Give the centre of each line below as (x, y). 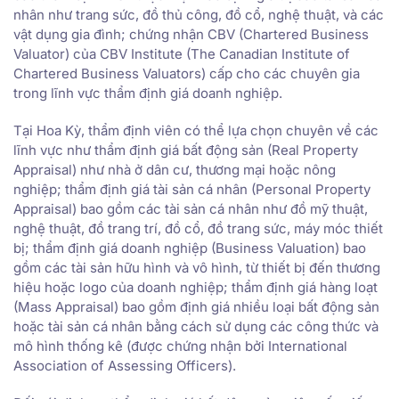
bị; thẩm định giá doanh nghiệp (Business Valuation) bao (190, 248)
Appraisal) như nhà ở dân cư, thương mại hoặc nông (175, 169)
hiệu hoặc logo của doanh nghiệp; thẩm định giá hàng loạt (195, 287)
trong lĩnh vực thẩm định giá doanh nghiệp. (148, 93)
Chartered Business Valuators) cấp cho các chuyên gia (187, 73)
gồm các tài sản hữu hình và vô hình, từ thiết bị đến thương (197, 267)
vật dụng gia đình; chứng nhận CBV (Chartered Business (191, 34)
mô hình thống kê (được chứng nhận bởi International (180, 346)
